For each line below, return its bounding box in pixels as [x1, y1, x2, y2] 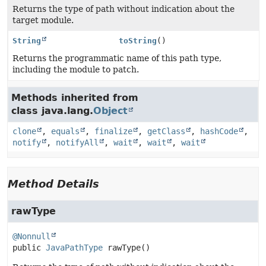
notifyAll [56, 138, 99, 147]
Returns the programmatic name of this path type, [12, 53, 221, 63]
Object [93, 105, 128, 116]
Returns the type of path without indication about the [12, 4, 235, 14]
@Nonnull [12, 232, 50, 241]
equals [51, 126, 80, 136]
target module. [12, 15, 74, 25]
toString [119, 36, 157, 45]
